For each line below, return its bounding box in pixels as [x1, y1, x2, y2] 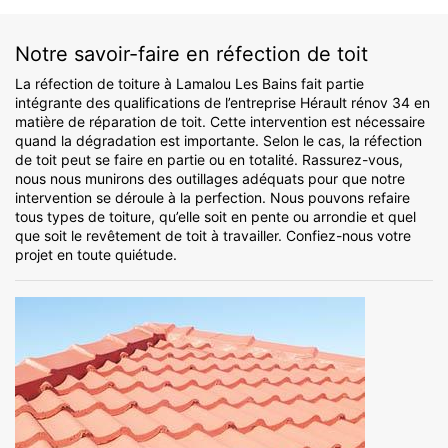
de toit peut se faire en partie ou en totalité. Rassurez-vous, [15, 151, 403, 169]
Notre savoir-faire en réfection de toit [15, 42, 368, 67]
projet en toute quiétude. [15, 246, 177, 264]
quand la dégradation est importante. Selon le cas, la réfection [15, 132, 422, 150]
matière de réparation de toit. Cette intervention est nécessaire [15, 113, 425, 131]
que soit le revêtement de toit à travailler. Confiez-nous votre [15, 227, 411, 245]
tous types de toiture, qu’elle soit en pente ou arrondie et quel [15, 208, 416, 226]
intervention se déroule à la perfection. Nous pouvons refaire [15, 189, 410, 207]
